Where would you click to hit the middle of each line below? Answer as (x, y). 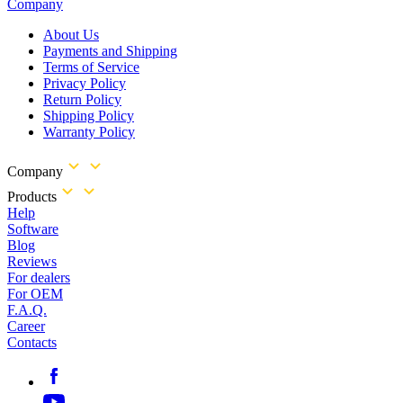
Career (26, 327)
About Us (71, 35)
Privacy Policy (85, 84)
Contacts (32, 343)
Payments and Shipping (110, 51)
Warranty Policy (89, 132)
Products (32, 197)
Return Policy (82, 100)
